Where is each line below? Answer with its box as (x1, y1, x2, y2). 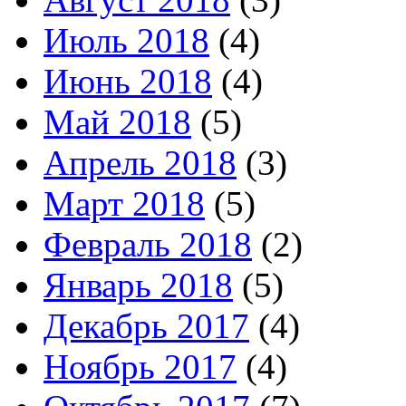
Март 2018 (43, 183, 205, 223)
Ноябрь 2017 (43, 346, 237, 386)
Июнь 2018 (43, 61, 212, 101)
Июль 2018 (43, 20, 209, 60)
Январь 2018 (43, 265, 233, 304)
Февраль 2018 (43, 224, 252, 264)
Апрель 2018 (43, 142, 237, 182)
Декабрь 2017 (43, 305, 249, 345)
